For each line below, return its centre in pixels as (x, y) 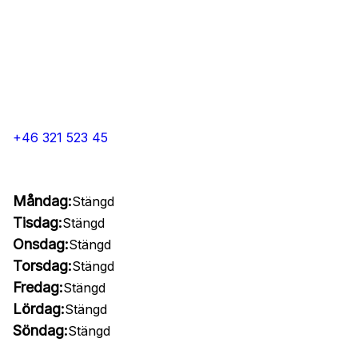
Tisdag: (38, 223)
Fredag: (38, 287)
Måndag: (42, 201)
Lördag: (39, 309)
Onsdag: (41, 244)
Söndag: (40, 330)
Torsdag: (42, 266)
